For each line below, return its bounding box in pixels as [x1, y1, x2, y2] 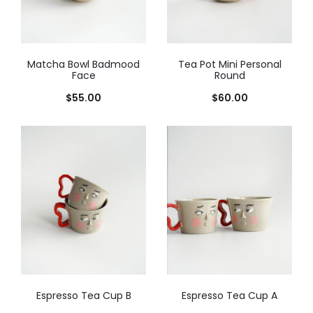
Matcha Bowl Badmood [27, 57, 140, 72]
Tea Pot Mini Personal [177, 57, 282, 72]
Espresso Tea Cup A [182, 289, 277, 303]
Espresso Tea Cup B [36, 289, 131, 303]
